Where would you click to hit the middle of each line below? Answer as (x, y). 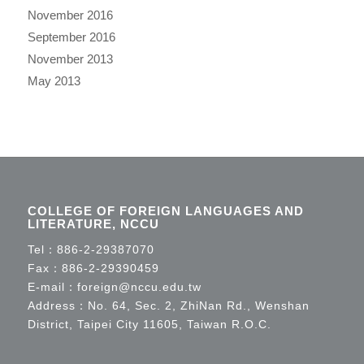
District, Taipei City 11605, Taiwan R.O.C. (157, 324)
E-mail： (52, 286)
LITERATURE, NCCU (93, 223)
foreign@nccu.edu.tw (139, 286)
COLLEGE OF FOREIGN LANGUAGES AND (165, 210)
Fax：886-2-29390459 (93, 268)
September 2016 (71, 37)
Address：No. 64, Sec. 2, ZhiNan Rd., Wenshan (168, 305)
